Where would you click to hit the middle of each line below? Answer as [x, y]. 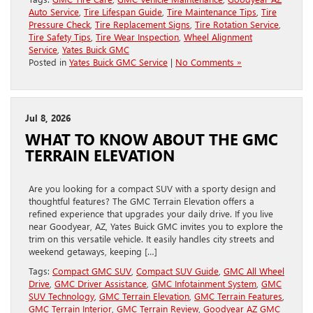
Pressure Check [59, 24]
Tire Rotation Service [237, 24]
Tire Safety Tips [60, 37]
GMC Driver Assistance [101, 284]
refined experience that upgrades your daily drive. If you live [151, 214]
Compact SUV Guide [177, 271]
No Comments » [209, 62]
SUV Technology [61, 296]
